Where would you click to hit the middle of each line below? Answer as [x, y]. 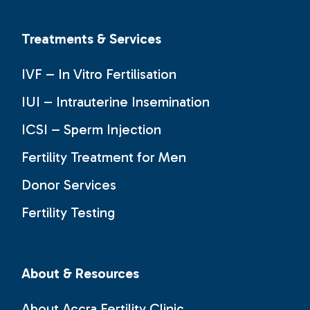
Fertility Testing [69, 213]
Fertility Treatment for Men [104, 157]
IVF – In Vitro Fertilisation [99, 74]
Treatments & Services [92, 39]
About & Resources [81, 274]
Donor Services [69, 185]
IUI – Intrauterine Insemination [116, 102]
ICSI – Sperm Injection [92, 130]
